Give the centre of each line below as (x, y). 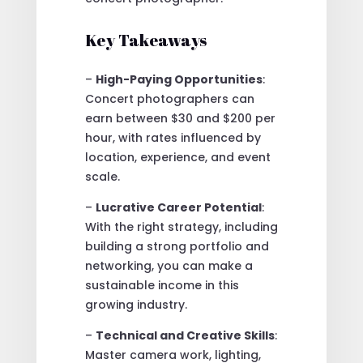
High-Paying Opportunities (179, 79)
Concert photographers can (169, 98)
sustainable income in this (162, 285)
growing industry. (136, 304)
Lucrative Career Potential (178, 207)
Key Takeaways (145, 40)
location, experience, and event (177, 157)
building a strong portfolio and (177, 246)
